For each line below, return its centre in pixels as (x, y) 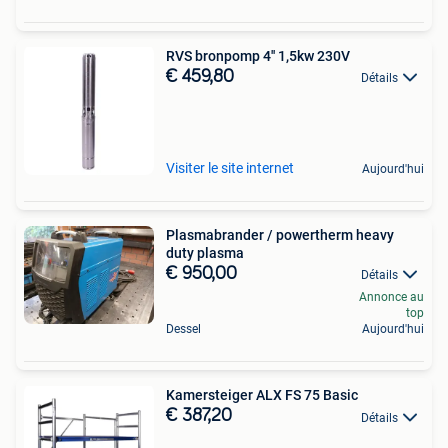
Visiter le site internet (230, 168)
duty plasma (205, 253)
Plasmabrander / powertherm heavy (280, 235)
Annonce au (391, 297)
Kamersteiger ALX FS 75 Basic (262, 395)
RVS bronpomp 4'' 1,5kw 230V (258, 56)
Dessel (183, 329)
